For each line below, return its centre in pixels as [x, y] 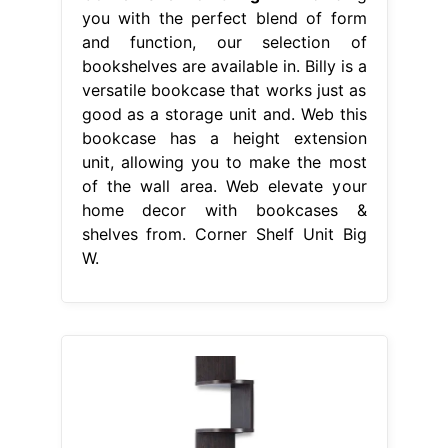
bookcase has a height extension [224, 137]
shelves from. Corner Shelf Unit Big [224, 233]
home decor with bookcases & [224, 209]
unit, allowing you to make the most [224, 161]
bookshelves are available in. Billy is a [224, 65]
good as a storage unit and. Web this [224, 113]
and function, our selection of [224, 41]
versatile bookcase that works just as [224, 89]
